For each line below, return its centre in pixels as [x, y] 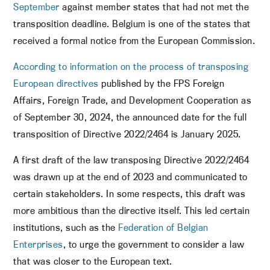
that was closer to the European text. [93, 261]
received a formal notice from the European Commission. [134, 40]
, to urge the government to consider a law [154, 244]
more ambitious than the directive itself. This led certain [132, 210]
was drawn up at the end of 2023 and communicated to [130, 177]
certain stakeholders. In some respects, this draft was [130, 193]
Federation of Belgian [163, 227]
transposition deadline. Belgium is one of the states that [132, 24]
